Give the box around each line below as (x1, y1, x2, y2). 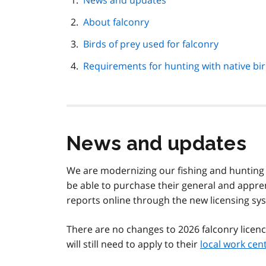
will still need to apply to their (66, 237, 200, 251)
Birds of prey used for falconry (83, 37, 218, 51)
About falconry (83, 15, 149, 29)
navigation (150, 4, 201, 15)
